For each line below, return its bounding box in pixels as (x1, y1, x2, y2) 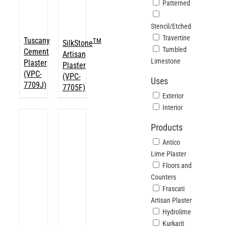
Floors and (162, 161, 192, 169)
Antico (162, 138, 181, 146)
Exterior (162, 92, 184, 100)
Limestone (151, 57, 181, 65)
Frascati (162, 185, 185, 193)
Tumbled (162, 45, 187, 53)
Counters (151, 173, 177, 181)
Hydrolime (162, 208, 192, 216)
